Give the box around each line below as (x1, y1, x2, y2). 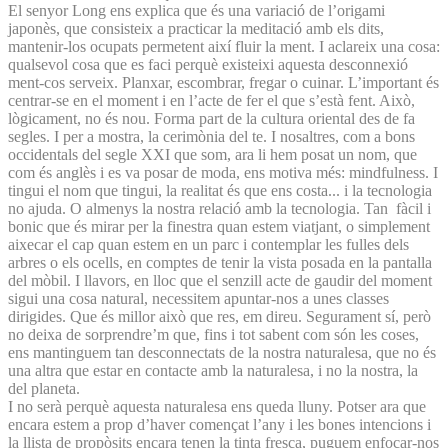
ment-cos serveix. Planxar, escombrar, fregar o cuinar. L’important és (8, 73, 439, 91)
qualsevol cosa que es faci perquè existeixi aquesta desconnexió (8, 55, 408, 73)
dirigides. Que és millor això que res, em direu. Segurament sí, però (8, 307, 431, 325)
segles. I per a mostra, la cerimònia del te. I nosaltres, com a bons (8, 127, 415, 145)
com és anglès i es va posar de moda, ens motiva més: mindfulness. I (8, 163, 438, 181)
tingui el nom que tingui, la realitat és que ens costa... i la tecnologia (8, 181, 432, 199)
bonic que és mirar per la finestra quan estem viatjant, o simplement (8, 217, 430, 235)
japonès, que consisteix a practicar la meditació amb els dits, (8, 19, 384, 37)
